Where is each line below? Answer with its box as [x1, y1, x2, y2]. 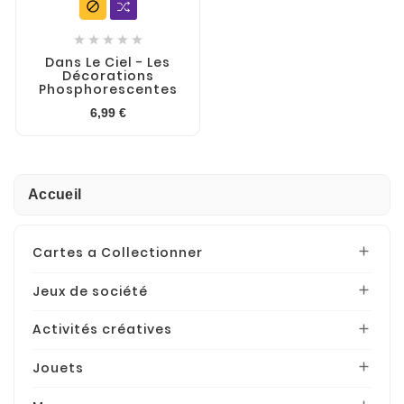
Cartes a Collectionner [32, 243, 203, 262]
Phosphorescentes [38, 80, 178, 98]
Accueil [28, 187, 82, 202]
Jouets [32, 359, 84, 378]
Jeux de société [32, 281, 148, 300]
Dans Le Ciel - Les [45, 53, 170, 71]
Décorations [61, 67, 154, 85]
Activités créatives [32, 320, 172, 339]
